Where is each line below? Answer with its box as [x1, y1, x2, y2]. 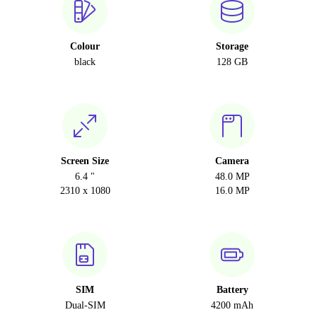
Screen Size [61, 156, 109, 167]
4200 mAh [211, 300, 253, 311]
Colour [70, 41, 100, 52]
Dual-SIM [64, 300, 105, 311]
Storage [216, 41, 248, 52]
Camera [215, 156, 249, 167]
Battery [216, 284, 248, 296]
